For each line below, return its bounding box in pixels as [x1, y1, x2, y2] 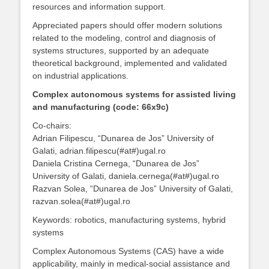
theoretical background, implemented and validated [32, 58, 227, 68]
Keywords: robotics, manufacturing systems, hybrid [32, 215, 226, 225]
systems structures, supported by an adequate [32, 46, 209, 55]
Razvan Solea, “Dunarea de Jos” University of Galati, [32, 184, 233, 193]
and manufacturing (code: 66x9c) [32, 102, 169, 112]
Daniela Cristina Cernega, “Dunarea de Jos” [32, 159, 199, 168]
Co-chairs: [32, 121, 71, 130]
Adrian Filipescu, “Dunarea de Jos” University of [32, 133, 214, 143]
